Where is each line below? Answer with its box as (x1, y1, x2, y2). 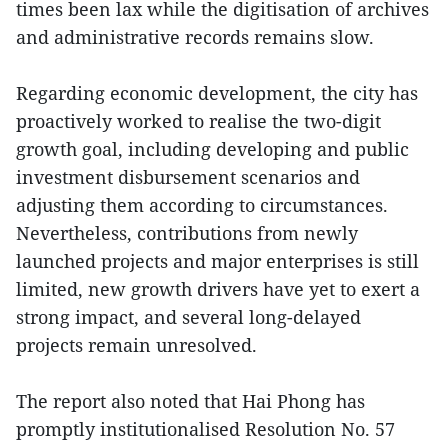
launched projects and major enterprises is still (16, 248, 419, 273)
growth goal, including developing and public (16, 136, 409, 161)
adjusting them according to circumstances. (16, 192, 388, 217)
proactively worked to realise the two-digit (16, 108, 381, 133)
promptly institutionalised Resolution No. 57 (16, 416, 395, 441)
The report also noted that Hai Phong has (16, 388, 365, 413)
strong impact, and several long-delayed (16, 304, 361, 329)
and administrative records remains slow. (16, 24, 374, 49)
